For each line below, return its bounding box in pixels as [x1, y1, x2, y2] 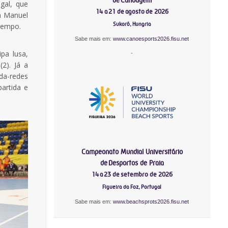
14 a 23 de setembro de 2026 [91, 170, 173, 178]
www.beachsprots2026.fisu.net [113, 198, 189, 205]
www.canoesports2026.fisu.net [113, 35, 189, 42]
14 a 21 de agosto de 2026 [95, 7, 168, 15]
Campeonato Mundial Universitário [81, 147, 183, 156]
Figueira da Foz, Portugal [102, 183, 162, 190]
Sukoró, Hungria [113, 20, 151, 27]
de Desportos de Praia [100, 158, 164, 167]
